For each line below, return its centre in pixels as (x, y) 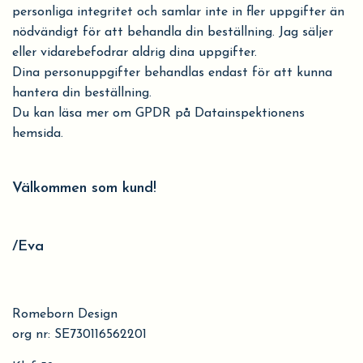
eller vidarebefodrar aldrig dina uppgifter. (135, 53)
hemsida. (38, 134)
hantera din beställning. (82, 93)
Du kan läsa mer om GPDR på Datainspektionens (158, 113)
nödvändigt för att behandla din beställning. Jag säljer (173, 32)
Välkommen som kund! (84, 188)
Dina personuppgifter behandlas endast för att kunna (172, 73)
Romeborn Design (65, 314)
